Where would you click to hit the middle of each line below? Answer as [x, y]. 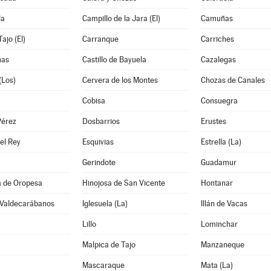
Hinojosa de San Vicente [123, 183]
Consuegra [219, 101]
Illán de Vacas [224, 204]
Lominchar [219, 224]
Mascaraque [103, 265]
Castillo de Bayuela [114, 60]
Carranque [100, 39]
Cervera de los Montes [120, 80]
